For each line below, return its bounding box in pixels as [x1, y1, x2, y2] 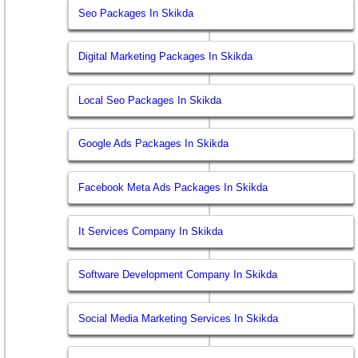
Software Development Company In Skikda [78, 268, 278, 281]
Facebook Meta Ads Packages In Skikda [78, 181, 268, 193]
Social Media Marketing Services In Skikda [78, 312, 279, 324]
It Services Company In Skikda [78, 225, 224, 237]
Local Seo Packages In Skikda [78, 93, 222, 106]
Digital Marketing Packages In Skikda [78, 50, 253, 63]
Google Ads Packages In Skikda [78, 137, 229, 150]
